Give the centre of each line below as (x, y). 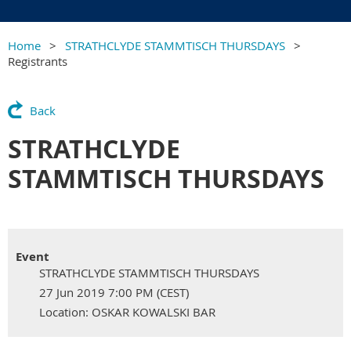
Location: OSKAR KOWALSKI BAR (127, 312)
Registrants (38, 62)
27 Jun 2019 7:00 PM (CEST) (114, 293)
